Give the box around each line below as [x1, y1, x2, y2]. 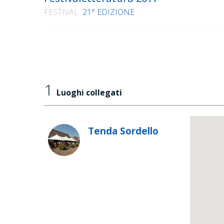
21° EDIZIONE [82, 6, 134, 18]
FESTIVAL [44, 6, 78, 18]
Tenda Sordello [88, 124, 158, 137]
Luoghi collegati [56, 87, 122, 98]
